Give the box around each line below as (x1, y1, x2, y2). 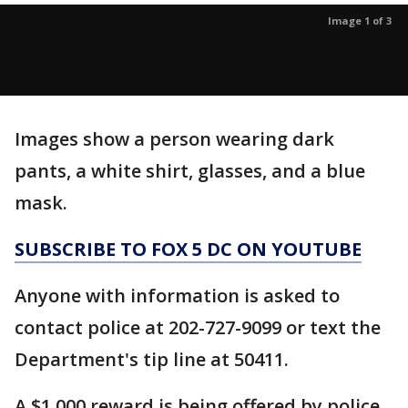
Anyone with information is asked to (15, 283, 340, 308)
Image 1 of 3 (328, 14, 392, 27)
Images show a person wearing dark (15, 127, 334, 151)
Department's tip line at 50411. (15, 347, 289, 372)
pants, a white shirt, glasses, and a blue (15, 158, 365, 183)
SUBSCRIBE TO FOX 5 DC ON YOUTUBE (15, 237, 362, 261)
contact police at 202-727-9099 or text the (15, 315, 381, 340)
